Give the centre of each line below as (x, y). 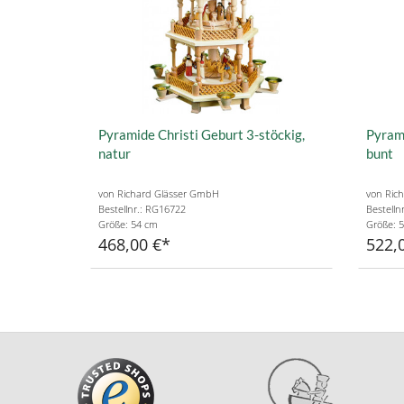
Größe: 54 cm (128, 225)
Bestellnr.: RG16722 (142, 209)
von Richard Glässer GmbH (159, 194)
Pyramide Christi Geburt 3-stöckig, (202, 134)
